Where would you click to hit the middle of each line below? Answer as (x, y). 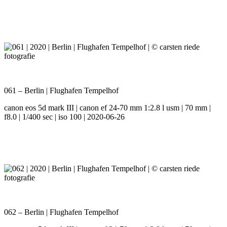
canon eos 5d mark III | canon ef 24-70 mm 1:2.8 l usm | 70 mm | (107, 108)
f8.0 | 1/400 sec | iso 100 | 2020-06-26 (64, 117)
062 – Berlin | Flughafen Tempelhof (61, 212)
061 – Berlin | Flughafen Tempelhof (61, 91)
